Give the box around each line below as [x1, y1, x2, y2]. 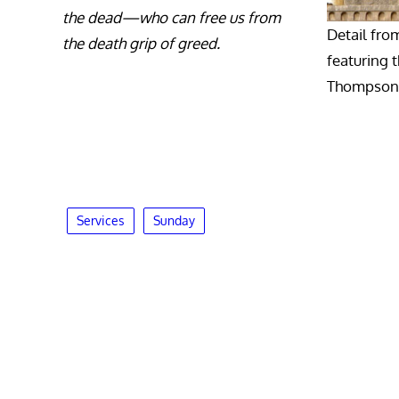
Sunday [153, 213, 195, 229]
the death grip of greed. [62, 34, 220, 53]
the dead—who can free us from [62, 8, 281, 28]
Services [77, 213, 125, 229]
